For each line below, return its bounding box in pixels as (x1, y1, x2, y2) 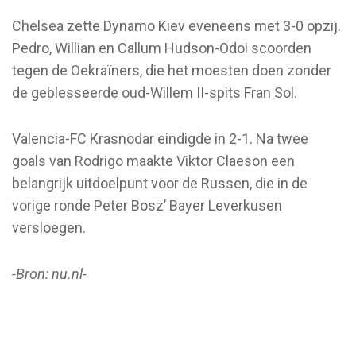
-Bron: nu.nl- (12, 265, 87, 282)
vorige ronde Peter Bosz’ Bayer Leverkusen (12, 196, 282, 214)
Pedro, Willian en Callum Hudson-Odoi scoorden (12, 39, 311, 56)
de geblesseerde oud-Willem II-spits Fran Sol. (12, 83, 297, 101)
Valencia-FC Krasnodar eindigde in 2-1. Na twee (12, 130, 308, 147)
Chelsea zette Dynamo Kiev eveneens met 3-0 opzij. (12, 17, 341, 34)
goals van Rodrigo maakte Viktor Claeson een (12, 152, 295, 169)
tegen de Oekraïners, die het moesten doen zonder (12, 61, 331, 79)
